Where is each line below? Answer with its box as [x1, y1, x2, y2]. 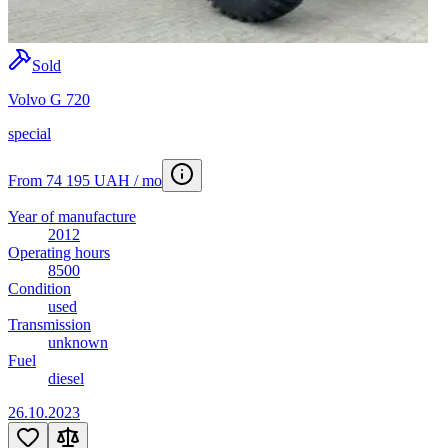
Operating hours [8, 244, 110, 262]
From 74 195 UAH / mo [8, 172, 162, 190]
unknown [48, 334, 108, 352]
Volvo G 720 [8, 91, 90, 109]
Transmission [8, 316, 91, 334]
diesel [48, 370, 84, 388]
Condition [8, 280, 71, 298]
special [8, 125, 51, 143]
